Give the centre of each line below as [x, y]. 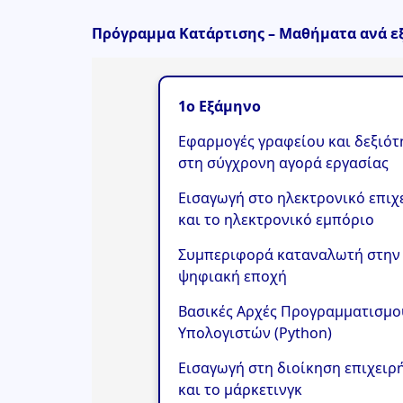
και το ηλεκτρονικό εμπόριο [276, 219]
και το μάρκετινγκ [240, 389]
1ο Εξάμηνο [219, 106]
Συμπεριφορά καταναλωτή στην [289, 254]
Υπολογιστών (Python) [255, 332]
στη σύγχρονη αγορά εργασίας [283, 162]
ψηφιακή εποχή [232, 276]
